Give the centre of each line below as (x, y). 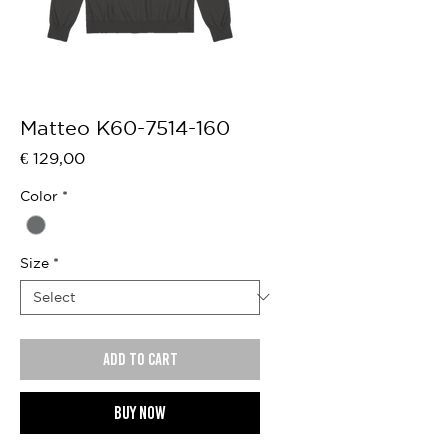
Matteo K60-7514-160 (125, 127)
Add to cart (140, 358)
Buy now (140, 412)
